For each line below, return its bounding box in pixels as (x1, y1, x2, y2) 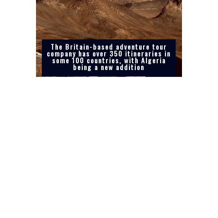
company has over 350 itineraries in (47, 48, 171, 59)
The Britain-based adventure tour (51, 41, 167, 52)
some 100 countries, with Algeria (52, 55, 166, 66)
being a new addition (73, 62, 145, 73)
